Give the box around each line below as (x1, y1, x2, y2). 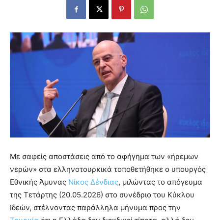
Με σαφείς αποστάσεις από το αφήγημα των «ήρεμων (10, 151, 198, 161)
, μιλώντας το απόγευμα (118, 177, 202, 187)
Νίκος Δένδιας (68, 177, 118, 187)
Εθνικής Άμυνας (10, 177, 68, 187)
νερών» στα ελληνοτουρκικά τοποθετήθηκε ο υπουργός (10, 164, 206, 174)
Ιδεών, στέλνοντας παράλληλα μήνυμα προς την (10, 202, 181, 212)
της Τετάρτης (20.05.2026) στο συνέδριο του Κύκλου (10, 190, 194, 199)
